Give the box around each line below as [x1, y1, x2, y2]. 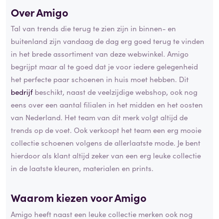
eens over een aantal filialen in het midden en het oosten [11, 99, 203, 110]
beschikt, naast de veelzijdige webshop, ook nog [33, 87, 197, 97]
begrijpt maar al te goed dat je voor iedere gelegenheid [11, 61, 198, 72]
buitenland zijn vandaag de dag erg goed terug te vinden [11, 36, 204, 46]
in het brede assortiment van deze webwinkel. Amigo [11, 48, 189, 59]
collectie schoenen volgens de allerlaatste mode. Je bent [11, 137, 200, 148]
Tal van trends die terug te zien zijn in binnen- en [11, 23, 176, 34]
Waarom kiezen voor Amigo [11, 190, 147, 205]
